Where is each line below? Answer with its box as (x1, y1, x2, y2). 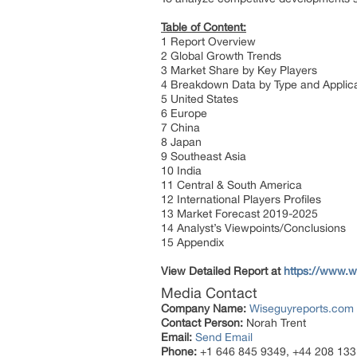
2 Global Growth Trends (161, 49, 284, 62)
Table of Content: (161, 21, 246, 33)
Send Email (195, 331, 253, 343)
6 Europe (161, 107, 210, 120)
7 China (161, 121, 203, 134)
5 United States (161, 92, 241, 105)
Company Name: (161, 302, 246, 315)
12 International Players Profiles (161, 193, 324, 206)
